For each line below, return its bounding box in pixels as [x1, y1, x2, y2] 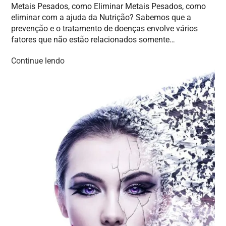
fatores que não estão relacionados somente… [11, 34, 176, 44]
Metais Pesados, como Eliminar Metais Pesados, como [11, 1, 206, 11]
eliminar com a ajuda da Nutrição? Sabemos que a [11, 12, 192, 22]
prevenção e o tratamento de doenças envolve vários [11, 23, 198, 33]
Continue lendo [11, 55, 65, 66]
